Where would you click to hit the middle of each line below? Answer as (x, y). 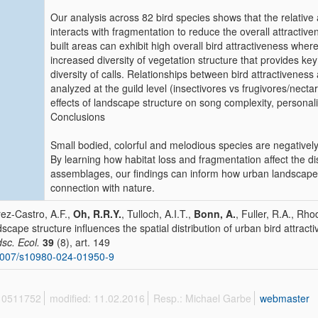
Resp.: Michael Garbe (202, 298)
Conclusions (78, 116)
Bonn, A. (215, 214)
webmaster (285, 298)
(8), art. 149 (82, 242)
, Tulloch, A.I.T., (158, 214)
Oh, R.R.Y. (97, 214)
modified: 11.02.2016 (97, 298)
